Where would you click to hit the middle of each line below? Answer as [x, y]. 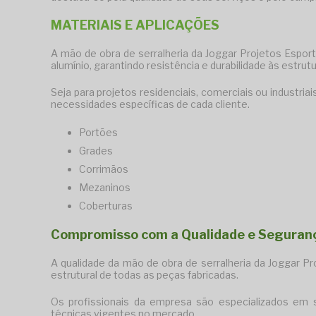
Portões [98, 133]
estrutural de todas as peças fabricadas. [145, 275]
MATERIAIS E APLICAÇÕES [135, 25]
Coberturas [106, 206]
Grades [96, 151]
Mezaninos [105, 188]
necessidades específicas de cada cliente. [150, 104]
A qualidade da [87, 263]
